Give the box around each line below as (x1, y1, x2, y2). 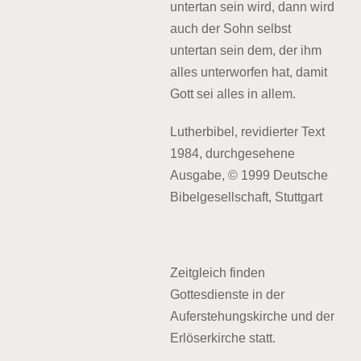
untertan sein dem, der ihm (169, 44, 322, 57)
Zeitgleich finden (169, 266, 266, 280)
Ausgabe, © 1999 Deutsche (169, 168, 329, 182)
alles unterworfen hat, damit (169, 65, 328, 79)
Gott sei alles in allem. (169, 87, 297, 101)
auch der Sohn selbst (169, 22, 292, 35)
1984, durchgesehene (169, 147, 296, 160)
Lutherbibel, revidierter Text (169, 125, 326, 139)
